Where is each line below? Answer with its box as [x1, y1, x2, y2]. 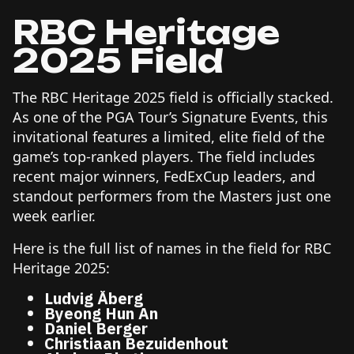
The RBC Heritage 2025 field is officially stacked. [13, 87, 333, 107]
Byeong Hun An [44, 302, 158, 324]
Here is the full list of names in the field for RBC [13, 238, 331, 258]
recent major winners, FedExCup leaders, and [13, 166, 315, 186]
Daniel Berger [44, 317, 148, 339]
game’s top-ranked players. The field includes [13, 146, 315, 166]
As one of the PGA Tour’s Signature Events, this [13, 107, 328, 126]
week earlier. [13, 205, 96, 225]
